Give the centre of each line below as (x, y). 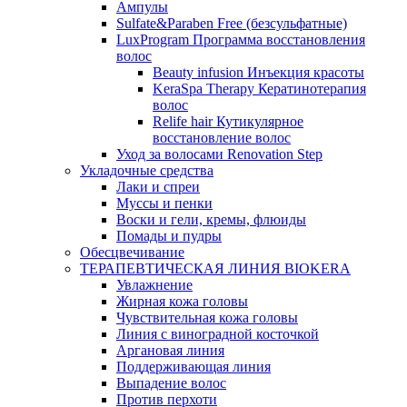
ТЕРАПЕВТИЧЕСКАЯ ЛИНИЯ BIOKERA (215, 269)
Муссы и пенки (164, 203)
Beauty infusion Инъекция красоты (258, 73)
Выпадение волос (171, 383)
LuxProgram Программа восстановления (241, 40)
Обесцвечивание (132, 253)
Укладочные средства (147, 171)
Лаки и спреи (158, 187)
